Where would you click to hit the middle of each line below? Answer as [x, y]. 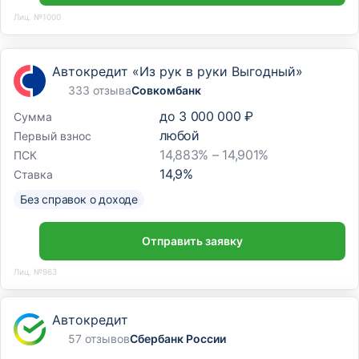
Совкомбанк [166, 90]
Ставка [33, 174]
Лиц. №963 [35, 271]
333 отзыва [100, 90]
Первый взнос [52, 135]
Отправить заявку [192, 241]
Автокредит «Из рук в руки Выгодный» [177, 71]
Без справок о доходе [79, 199]
